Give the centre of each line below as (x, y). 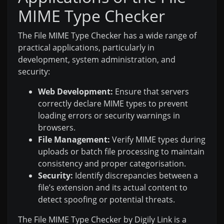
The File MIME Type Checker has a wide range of (107, 36)
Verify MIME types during (158, 140)
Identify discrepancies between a (135, 176)
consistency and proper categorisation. (112, 164)
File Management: (74, 140)
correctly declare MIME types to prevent (113, 104)
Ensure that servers (151, 92)
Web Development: (75, 92)
